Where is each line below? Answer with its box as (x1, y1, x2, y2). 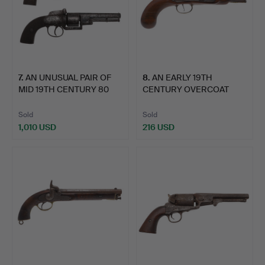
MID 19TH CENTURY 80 (18, 83, 109, 95)
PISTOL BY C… (143, 95, 197, 106)
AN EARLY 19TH (152, 72, 212, 83)
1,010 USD (18, 121, 56, 132)
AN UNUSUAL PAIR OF (25, 72, 111, 83)
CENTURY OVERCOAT (143, 83, 229, 95)
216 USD (143, 121, 174, 132)
